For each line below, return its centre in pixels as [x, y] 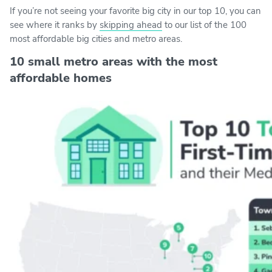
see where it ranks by [55, 25]
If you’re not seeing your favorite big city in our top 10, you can [135, 11]
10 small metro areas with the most [114, 61]
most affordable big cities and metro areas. [96, 39]
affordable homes [61, 78]
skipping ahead [131, 25]
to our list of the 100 [204, 25]
